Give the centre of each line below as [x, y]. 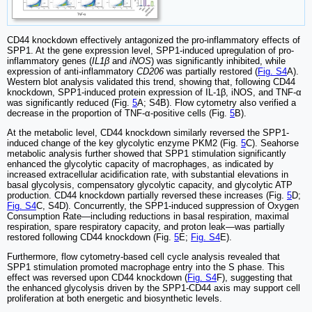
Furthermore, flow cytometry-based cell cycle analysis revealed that [143, 257]
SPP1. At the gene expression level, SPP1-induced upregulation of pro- [150, 51]
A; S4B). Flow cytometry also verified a [217, 103]
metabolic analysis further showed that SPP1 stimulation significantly [147, 154]
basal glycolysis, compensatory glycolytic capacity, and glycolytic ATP [150, 185]
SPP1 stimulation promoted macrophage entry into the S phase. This [146, 267]
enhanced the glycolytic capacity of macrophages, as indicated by [140, 164]
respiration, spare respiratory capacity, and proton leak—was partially [146, 227]
